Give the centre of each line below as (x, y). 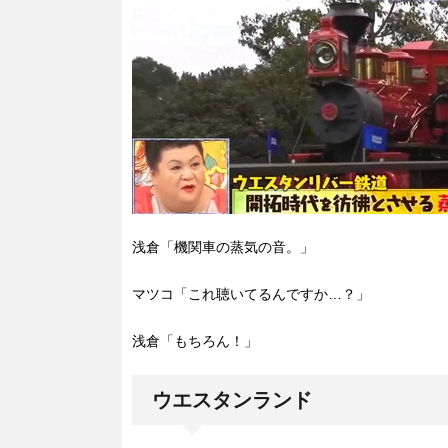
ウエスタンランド (232, 399)
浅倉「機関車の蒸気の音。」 (223, 246)
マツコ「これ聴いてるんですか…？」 (251, 293)
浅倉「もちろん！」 (195, 340)
